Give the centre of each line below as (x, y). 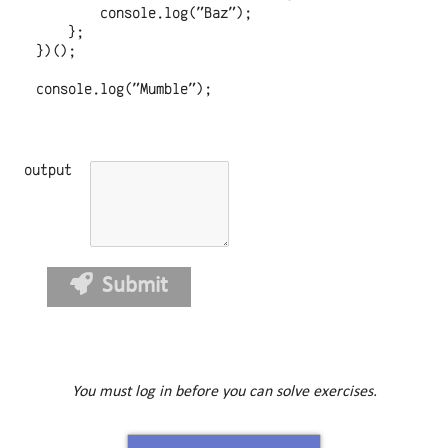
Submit (135, 287)
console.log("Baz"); (144, 13)
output (48, 171)
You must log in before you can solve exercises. (224, 391)
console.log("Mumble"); (124, 89)
